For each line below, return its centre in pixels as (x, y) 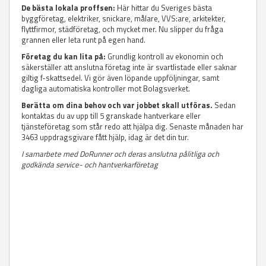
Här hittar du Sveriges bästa (164, 8)
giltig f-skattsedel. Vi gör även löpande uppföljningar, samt (120, 78)
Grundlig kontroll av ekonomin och (164, 57)
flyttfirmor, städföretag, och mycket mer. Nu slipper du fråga (122, 29)
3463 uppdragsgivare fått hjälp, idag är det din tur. (105, 137)
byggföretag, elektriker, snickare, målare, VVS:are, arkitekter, (123, 19)
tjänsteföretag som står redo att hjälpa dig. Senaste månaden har (132, 127)
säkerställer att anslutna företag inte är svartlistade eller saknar (129, 67)
